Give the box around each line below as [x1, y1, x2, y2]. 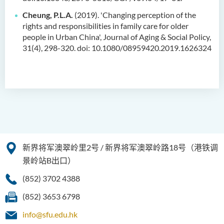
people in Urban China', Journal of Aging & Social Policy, [22, 32, 211, 41]
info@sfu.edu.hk [22, 209, 77, 219]
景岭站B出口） [22, 155, 75, 165]
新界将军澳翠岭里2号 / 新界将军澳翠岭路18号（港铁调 [22, 142, 218, 152]
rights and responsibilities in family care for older [22, 21, 188, 30]
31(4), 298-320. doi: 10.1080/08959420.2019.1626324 [22, 43, 211, 52]
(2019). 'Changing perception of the [73, 10, 196, 19]
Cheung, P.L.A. [22, 10, 73, 19]
